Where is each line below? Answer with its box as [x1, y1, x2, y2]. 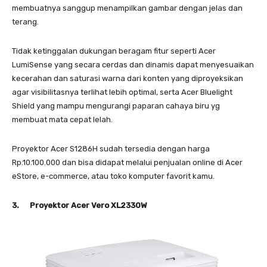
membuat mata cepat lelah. [12, 115, 113, 125]
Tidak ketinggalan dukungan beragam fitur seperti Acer [12, 46, 216, 56]
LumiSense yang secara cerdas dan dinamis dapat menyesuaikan [12, 60, 254, 70]
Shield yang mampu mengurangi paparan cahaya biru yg [12, 101, 220, 111]
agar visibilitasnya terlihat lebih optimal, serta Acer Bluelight [12, 88, 232, 97]
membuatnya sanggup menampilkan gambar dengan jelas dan [12, 4, 243, 13]
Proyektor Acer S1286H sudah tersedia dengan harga [12, 144, 210, 154]
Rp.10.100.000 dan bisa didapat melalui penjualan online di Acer [12, 158, 243, 167]
